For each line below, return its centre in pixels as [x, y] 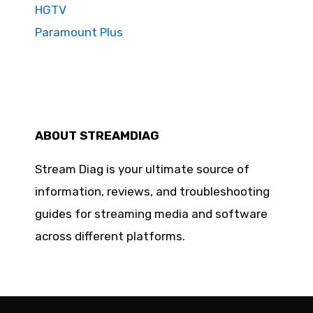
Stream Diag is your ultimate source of [142, 169]
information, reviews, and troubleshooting [152, 191]
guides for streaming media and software [151, 213]
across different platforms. [110, 236]
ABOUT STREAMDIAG [97, 135]
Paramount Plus [79, 32]
